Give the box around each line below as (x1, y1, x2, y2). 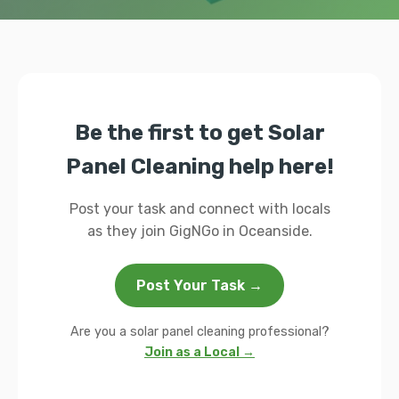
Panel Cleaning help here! (65, 154, 334, 179)
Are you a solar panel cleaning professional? (69, 324, 330, 339)
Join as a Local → (144, 345, 255, 360)
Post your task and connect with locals (69, 200, 330, 217)
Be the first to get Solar (74, 120, 325, 145)
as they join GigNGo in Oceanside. (86, 223, 313, 240)
